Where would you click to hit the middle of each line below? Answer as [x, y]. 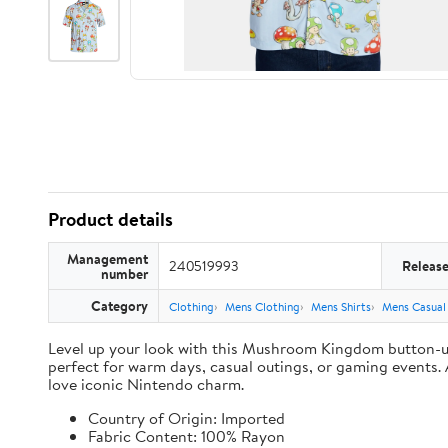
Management [107, 258]
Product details [110, 219]
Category [119, 305]
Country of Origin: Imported [186, 418]
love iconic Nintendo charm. [146, 384]
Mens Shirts [341, 306]
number [124, 273]
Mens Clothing [262, 306]
